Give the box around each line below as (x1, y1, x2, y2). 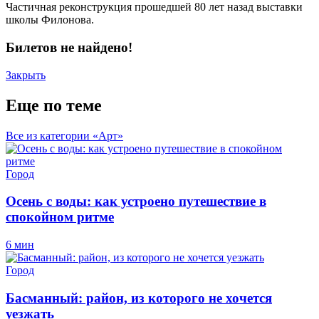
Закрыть (6, 68, 46, 81)
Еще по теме (6, 95, 102, 115)
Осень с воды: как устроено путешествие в (6, 194, 266, 209)
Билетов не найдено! (6, 40, 132, 56)
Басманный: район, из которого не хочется (6, 290, 272, 305)
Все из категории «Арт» (6, 129, 123, 142)
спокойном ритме (6, 209, 114, 225)
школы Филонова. (6, 14, 94, 26)
